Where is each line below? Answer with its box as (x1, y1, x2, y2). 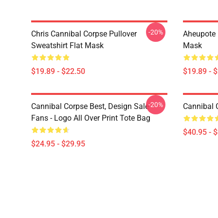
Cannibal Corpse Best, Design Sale (31, 102, 149, 111)
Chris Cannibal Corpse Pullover (31, 29, 137, 38)
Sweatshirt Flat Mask (31, 41, 104, 50)
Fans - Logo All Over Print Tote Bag (31, 113, 150, 123)
